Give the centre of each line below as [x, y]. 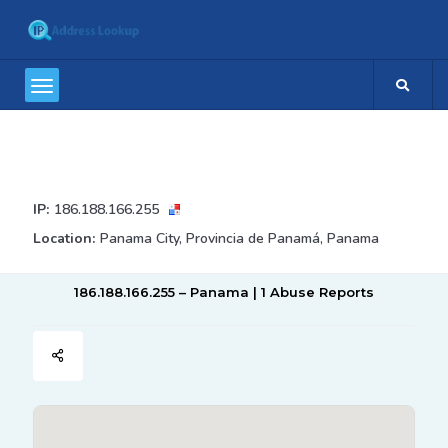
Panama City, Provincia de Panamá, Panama [239, 238]
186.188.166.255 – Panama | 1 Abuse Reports [224, 292]
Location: [63, 238]
